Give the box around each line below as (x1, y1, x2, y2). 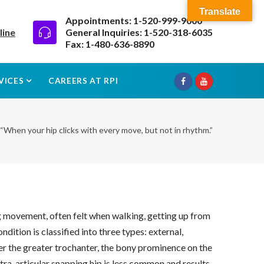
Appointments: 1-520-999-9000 (65, 14, 202, 26)
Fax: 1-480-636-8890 (65, 38, 154, 49)
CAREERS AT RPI (48, 75, 118, 85)
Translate (199, 6, 240, 16)
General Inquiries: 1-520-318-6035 (65, 26, 213, 38)
